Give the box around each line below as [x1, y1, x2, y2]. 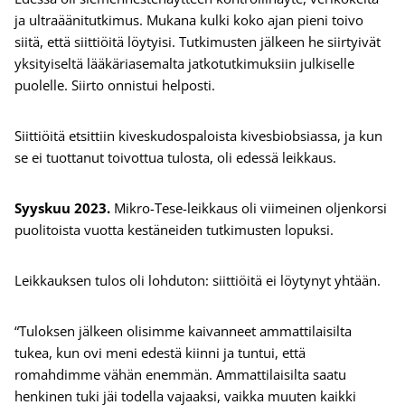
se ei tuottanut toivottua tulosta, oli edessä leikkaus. [14, 148, 344, 167]
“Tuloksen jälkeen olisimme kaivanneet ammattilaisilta [14, 322, 352, 341]
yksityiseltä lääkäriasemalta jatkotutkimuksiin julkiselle [14, 54, 354, 73]
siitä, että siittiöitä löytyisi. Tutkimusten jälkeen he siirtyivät [14, 33, 381, 52]
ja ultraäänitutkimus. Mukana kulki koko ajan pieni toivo [14, 11, 363, 30]
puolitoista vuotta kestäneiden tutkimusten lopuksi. [14, 221, 337, 240]
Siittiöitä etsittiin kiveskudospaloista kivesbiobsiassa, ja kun [14, 127, 382, 146]
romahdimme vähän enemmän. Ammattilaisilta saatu [14, 365, 346, 384]
